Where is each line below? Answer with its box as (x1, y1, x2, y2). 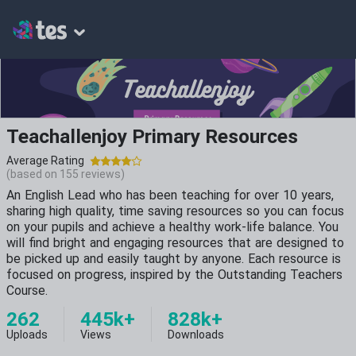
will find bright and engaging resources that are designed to (6, 235, 344, 250)
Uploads (6, 328, 48, 341)
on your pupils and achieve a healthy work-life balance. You (6, 219, 339, 234)
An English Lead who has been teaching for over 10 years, (6, 188, 334, 203)
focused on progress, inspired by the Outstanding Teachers (6, 267, 342, 282)
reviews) (79, 168, 125, 180)
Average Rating (6, 154, 84, 167)
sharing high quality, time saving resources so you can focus (6, 203, 344, 219)
